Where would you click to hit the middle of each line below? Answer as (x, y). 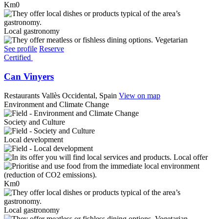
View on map (140, 95)
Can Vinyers (29, 77)
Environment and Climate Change (56, 104)
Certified (17, 58)
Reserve (52, 49)
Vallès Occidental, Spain (79, 95)
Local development (33, 139)
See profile (21, 49)
